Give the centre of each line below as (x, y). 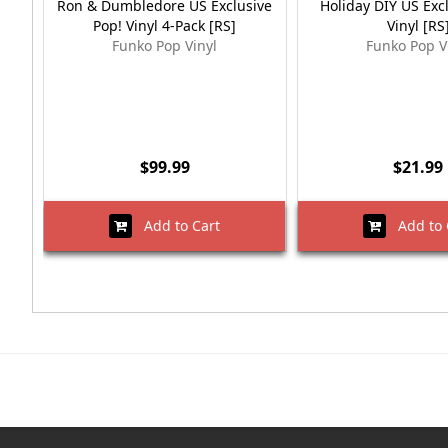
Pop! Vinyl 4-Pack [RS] (165, 26)
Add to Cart (176, 226)
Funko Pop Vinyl (165, 46)
